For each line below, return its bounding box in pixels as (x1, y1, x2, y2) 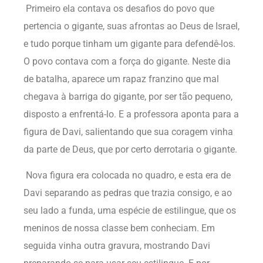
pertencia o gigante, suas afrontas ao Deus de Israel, (23, 20, 240, 32)
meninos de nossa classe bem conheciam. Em (23, 222, 215, 234)
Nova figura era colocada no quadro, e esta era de (23, 170, 231, 181)
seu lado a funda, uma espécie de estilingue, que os (23, 205, 236, 217)
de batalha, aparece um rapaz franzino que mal (23, 73, 219, 85)
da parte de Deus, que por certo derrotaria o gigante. (23, 143, 237, 155)
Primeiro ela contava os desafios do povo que (23, 2, 214, 14)
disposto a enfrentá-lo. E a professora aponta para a (23, 108, 239, 120)
